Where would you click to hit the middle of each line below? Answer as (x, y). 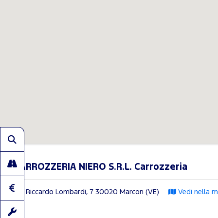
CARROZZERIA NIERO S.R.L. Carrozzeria (100, 167)
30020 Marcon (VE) (127, 192)
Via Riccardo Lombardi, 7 (54, 192)
